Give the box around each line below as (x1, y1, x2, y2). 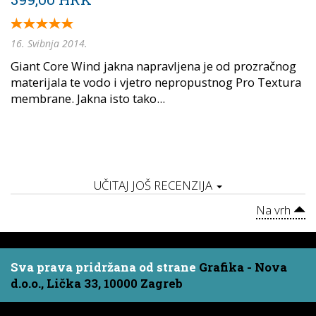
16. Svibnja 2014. (11, 37, 87, 51)
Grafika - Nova (199, 259, 287, 276)
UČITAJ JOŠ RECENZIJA (94, 177, 215, 194)
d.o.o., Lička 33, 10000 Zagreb (11, 275, 183, 292)
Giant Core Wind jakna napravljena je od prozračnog (11, 58, 296, 75)
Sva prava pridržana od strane (11, 259, 199, 276)
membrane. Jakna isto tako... (11, 90, 165, 107)
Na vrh (256, 202, 293, 219)
